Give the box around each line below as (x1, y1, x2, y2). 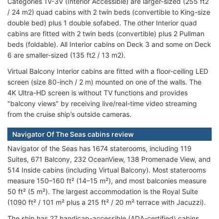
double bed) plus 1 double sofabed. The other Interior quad (7, 19, 197, 27)
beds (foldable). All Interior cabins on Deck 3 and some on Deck (7, 40, 211, 49)
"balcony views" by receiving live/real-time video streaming (7, 99, 197, 108)
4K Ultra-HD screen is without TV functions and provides (7, 88, 188, 97)
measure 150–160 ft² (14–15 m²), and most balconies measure (7, 176, 206, 185)
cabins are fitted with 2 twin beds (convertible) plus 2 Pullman (7, 29, 204, 38)
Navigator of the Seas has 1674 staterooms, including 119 (7, 144, 192, 153)
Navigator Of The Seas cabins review (12, 130, 134, 139)
